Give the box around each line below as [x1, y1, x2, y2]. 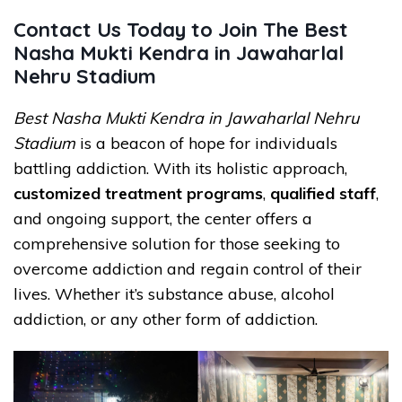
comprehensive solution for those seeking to [13, 233, 340, 255]
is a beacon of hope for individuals [75, 133, 337, 154]
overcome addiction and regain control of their [13, 258, 362, 280]
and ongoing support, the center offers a [13, 208, 312, 230]
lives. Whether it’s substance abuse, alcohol [13, 284, 335, 305]
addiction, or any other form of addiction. [13, 309, 318, 330]
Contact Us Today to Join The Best [13, 17, 348, 43]
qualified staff [270, 183, 376, 205]
